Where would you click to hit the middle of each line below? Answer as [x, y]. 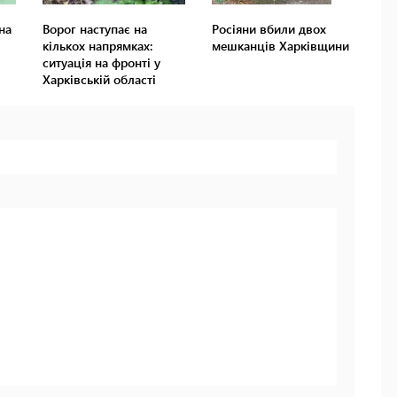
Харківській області [100, 80]
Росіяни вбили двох [269, 29]
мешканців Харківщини [280, 46]
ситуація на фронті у [102, 63]
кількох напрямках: [98, 46]
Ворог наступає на [95, 29]
